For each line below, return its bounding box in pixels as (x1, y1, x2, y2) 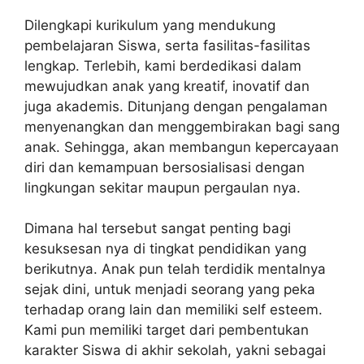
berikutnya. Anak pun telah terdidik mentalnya (24, 261, 326, 278)
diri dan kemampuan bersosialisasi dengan (24, 158, 305, 175)
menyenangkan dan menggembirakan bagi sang (24, 118, 340, 135)
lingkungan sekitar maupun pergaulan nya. (24, 179, 301, 196)
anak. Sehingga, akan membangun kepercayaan (24, 138, 339, 155)
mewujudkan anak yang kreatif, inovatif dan (24, 77, 310, 94)
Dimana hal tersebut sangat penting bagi (24, 220, 291, 237)
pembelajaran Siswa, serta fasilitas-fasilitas (24, 37, 310, 54)
